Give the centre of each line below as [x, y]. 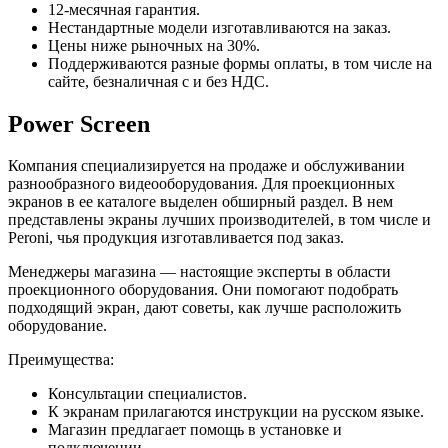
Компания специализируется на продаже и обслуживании [206, 166]
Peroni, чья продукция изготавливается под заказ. [176, 238]
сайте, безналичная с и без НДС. [158, 81]
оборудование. [57, 326]
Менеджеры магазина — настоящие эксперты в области [199, 272]
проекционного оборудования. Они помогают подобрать [203, 290]
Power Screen [79, 123]
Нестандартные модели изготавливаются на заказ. [219, 27]
